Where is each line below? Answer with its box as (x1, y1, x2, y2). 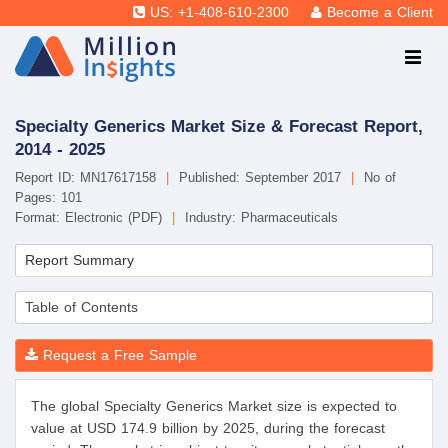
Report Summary (25, 252, 134, 269)
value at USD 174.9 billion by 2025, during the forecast (31, 420, 385, 437)
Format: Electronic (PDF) (15, 210, 167, 226)
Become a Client (327, 5, 433, 20)
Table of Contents (25, 299, 138, 316)
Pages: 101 (15, 190, 82, 206)
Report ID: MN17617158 (15, 170, 161, 186)
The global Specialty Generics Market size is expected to (31, 398, 397, 415)
